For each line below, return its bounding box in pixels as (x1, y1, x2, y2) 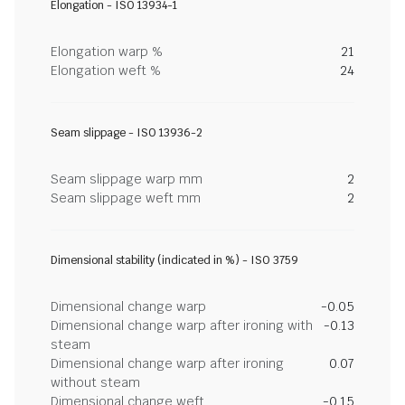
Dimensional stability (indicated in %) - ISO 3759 (51, 253, 298, 268)
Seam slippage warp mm (51, 171, 202, 187)
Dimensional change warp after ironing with (51, 317, 313, 334)
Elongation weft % (51, 62, 161, 79)
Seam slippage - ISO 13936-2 (51, 126, 202, 140)
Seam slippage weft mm (51, 190, 201, 206)
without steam (51, 374, 140, 391)
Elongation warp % (51, 43, 163, 60)
